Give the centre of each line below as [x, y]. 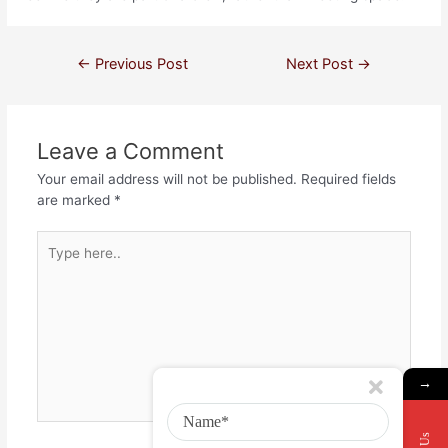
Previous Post [139, 63]
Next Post [322, 63]
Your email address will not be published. [166, 178]
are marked [75, 199]
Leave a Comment [130, 150]
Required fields [348, 178]
